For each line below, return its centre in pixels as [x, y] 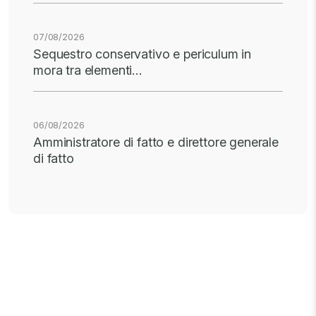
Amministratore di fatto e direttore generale [156, 142]
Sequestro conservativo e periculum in [142, 54]
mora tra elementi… [88, 71]
